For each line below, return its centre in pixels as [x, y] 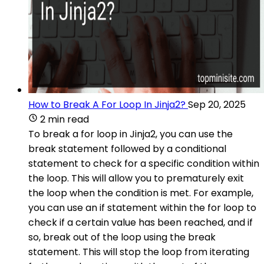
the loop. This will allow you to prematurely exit [136, 178]
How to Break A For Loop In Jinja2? [107, 104]
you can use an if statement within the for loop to [142, 207]
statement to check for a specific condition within [144, 163]
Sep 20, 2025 [217, 104]
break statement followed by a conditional [127, 148]
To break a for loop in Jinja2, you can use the [131, 134]
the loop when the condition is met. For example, [141, 193]
